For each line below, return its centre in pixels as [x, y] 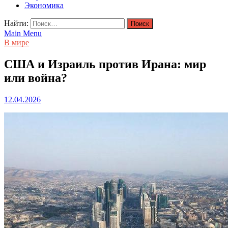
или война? [36, 78]
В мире [17, 42]
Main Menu [23, 33]
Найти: [16, 23]
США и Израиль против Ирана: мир [105, 64]
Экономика [44, 5]
